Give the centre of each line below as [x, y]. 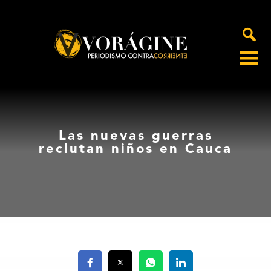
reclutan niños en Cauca [135, 150]
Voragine [30, 65]
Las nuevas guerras [135, 136]
